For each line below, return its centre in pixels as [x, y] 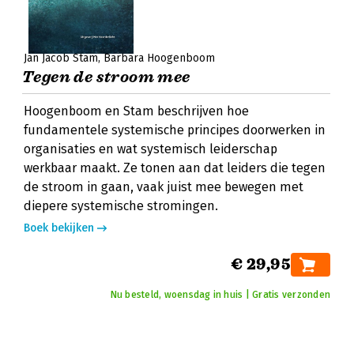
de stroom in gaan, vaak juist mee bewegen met [164, 187]
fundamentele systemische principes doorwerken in [175, 130]
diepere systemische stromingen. [121, 206]
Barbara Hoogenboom [159, 58]
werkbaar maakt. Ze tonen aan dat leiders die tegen [175, 168]
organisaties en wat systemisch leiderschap [151, 149]
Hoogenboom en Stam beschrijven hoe [136, 111]
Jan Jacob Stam [61, 58]
